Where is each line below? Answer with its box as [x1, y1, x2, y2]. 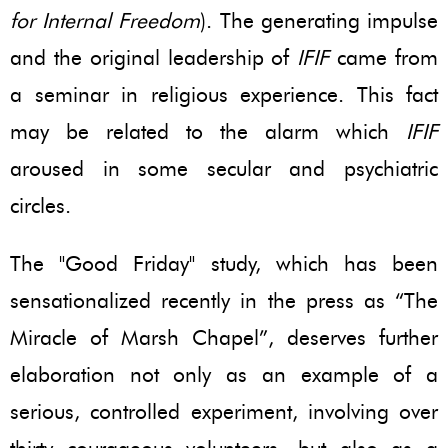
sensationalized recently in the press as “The [10, 287, 438, 313]
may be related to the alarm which [10, 118, 406, 144]
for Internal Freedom [10, 7, 201, 33]
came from [329, 44, 439, 70]
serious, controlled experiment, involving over [10, 398, 438, 424]
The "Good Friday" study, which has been [10, 250, 438, 276]
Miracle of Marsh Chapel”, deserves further [10, 324, 438, 350]
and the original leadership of [10, 44, 298, 70]
